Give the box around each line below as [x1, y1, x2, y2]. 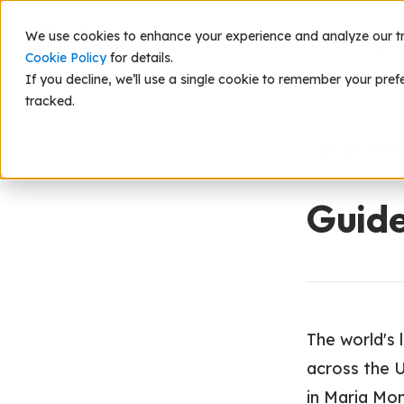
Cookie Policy [25, 50, 106, 66]
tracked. [25, 93, 75, 109]
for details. [106, 50, 173, 66]
